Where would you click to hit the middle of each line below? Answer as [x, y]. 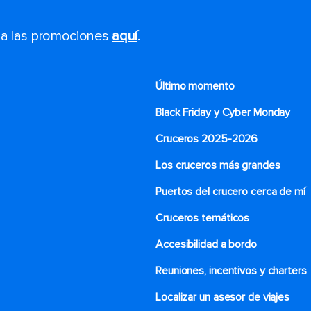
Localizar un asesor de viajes [223, 297]
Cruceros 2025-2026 [207, 139]
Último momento [195, 86]
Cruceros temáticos [203, 218]
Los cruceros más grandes [218, 165]
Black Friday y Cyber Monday [223, 112]
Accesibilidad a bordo [206, 244]
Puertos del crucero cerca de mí [230, 192]
